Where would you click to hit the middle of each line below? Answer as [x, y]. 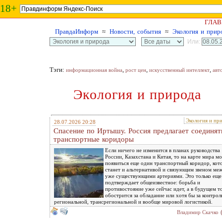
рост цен [136, 70]
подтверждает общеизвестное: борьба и [153, 182]
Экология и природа [137, 94]
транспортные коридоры [94, 139]
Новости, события [135, 31]
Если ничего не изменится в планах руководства [163, 150]
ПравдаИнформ [77, 31]
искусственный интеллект [179, 70]
